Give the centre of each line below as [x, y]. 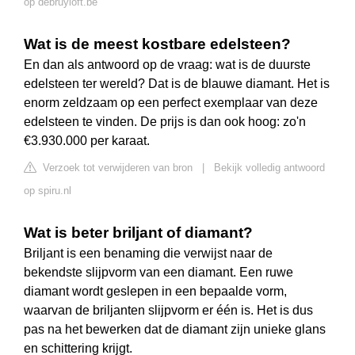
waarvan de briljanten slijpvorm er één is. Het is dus [168, 311]
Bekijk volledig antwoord [269, 168]
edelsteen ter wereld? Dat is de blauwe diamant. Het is [177, 84]
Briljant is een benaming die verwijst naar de [148, 254]
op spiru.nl [48, 191]
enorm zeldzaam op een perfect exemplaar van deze [171, 103]
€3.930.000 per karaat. [87, 141]
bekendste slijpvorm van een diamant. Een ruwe [158, 273]
